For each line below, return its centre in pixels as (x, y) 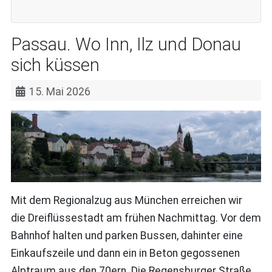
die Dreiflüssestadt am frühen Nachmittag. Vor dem (136, 218)
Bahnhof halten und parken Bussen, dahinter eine (127, 235)
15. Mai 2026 (60, 91)
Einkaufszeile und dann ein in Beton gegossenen (125, 253)
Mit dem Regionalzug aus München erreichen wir (126, 200)
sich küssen (55, 65)
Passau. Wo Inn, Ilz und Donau (126, 44)
